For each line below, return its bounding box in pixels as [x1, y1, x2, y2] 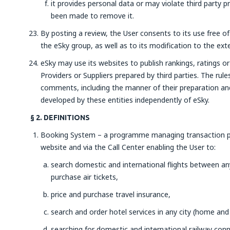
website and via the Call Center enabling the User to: [41, 142, 216, 152]
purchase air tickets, [51, 172, 118, 182]
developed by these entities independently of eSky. [41, 95, 212, 105]
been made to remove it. [51, 11, 134, 21]
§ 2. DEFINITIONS [30, 113, 90, 122]
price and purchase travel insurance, [51, 189, 170, 199]
